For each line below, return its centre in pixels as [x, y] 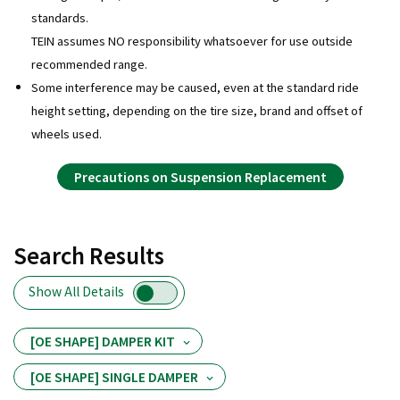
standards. [59, 17]
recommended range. [89, 63]
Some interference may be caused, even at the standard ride [195, 87]
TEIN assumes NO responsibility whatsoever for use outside [192, 40]
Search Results [89, 254]
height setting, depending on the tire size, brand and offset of [196, 110]
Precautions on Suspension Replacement [200, 176]
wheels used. [66, 133]
